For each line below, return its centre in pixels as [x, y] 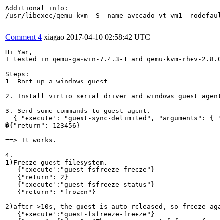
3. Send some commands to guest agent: [78, 110]
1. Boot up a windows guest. [58, 81]
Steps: [17, 74]
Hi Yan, [19, 52]
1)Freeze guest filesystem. [56, 162]
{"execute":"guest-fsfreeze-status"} [96, 184]
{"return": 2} [37, 177]
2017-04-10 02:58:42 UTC [108, 37]
